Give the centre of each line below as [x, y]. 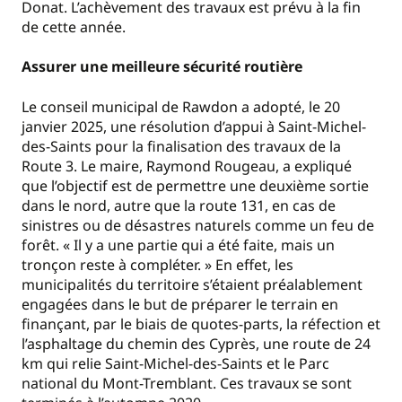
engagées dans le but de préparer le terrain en [180, 304]
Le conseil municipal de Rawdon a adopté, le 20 [181, 106]
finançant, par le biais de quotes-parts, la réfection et [201, 323]
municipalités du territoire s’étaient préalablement [192, 284]
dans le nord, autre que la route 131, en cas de [179, 205]
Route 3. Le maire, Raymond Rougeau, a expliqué [187, 166]
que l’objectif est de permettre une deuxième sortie [195, 185]
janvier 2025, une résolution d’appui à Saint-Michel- [194, 126]
